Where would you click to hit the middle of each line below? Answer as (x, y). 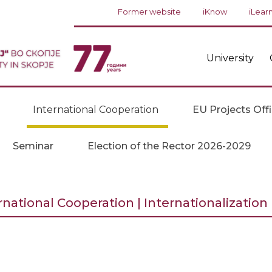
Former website (150, 12)
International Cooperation (95, 109)
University (230, 58)
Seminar (33, 146)
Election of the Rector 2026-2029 (169, 146)
